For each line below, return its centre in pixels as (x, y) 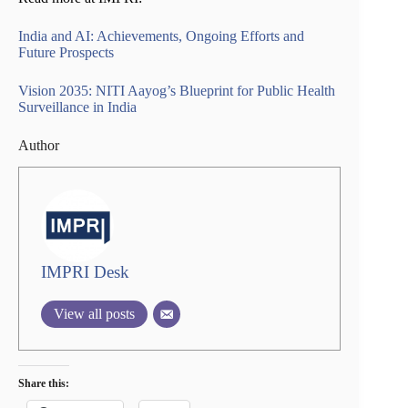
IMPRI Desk (85, 272)
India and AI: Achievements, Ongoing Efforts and (161, 36)
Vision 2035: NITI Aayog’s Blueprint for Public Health (177, 90)
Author (39, 145)
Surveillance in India (77, 107)
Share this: (44, 384)
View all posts (94, 314)
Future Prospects (66, 52)
